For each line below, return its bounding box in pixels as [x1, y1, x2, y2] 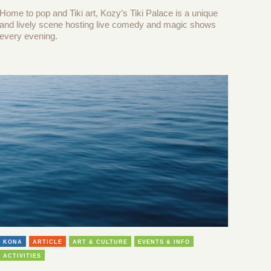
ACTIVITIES [2, 253, 41, 260]
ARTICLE [32, 239, 62, 246]
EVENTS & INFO [137, 239, 190, 246]
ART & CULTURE [72, 239, 128, 246]
